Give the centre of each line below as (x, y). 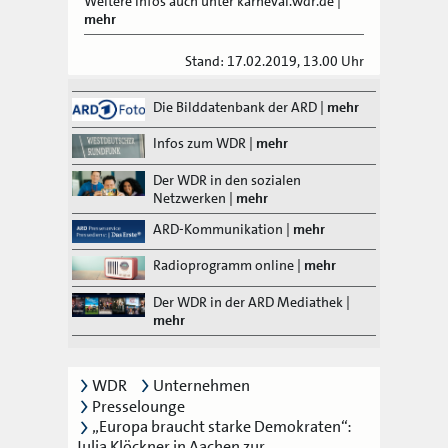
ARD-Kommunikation (217, 228)
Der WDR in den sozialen (226, 179)
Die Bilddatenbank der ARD (234, 106)
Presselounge (138, 407)
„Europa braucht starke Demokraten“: (222, 427)
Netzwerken (189, 197)
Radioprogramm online (223, 265)
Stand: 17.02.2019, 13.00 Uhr (275, 60)
